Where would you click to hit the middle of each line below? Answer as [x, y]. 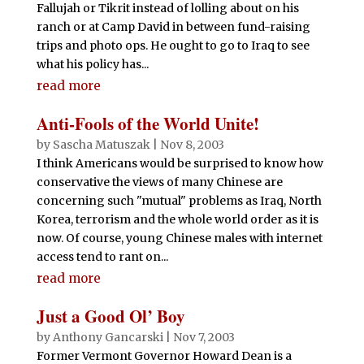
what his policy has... [92, 64]
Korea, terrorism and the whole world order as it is [177, 219]
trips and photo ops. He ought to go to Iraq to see [173, 45]
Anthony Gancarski [108, 337]
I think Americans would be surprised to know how [180, 163]
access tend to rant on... [102, 257]
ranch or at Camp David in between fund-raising [173, 27]
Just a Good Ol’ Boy [110, 316]
